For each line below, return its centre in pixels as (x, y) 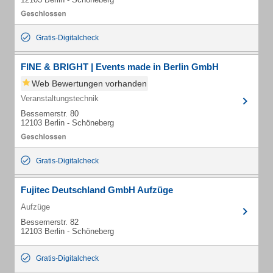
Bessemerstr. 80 (50, 114)
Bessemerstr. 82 (50, 222)
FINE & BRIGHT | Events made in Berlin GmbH (120, 67)
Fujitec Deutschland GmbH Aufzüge (97, 190)
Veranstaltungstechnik (60, 98)
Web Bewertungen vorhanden (89, 83)
